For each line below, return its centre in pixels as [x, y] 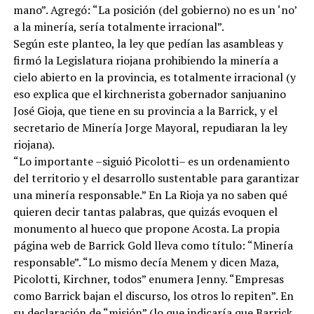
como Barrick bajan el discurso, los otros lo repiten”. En [153, 295]
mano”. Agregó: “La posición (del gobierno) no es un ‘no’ [155, 9]
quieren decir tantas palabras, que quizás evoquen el [145, 211]
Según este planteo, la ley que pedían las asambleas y [148, 43]
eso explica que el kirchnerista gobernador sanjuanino [149, 94]
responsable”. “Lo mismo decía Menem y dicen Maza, [146, 262]
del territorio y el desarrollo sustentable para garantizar [156, 178]
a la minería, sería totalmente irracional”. [118, 26]
